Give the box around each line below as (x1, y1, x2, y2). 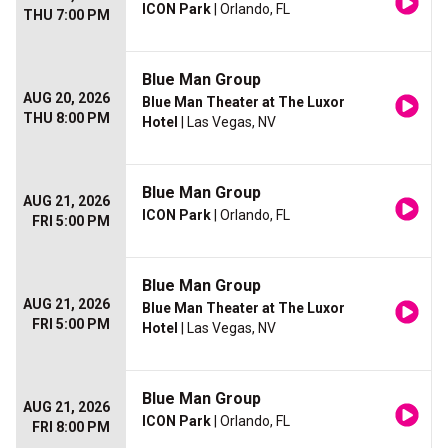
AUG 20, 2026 (23, 90, 110, 107)
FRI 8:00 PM (32, 419, 110, 436)
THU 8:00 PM (23, 110, 110, 127)
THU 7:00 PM (23, 7, 110, 24)
